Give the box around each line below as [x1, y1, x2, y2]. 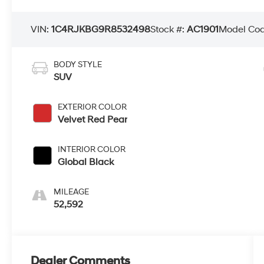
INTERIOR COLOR [58, 144, 126, 155]
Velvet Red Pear [58, 114, 128, 126]
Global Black [58, 156, 114, 169]
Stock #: [150, 23, 187, 35]
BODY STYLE [54, 60, 103, 70]
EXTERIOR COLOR [58, 102, 127, 113]
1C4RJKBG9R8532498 [51, 23, 151, 35]
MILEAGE [54, 187, 90, 197]
